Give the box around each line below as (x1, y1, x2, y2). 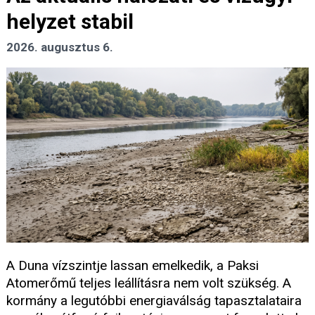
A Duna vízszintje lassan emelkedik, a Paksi (6, 257, 259, 274)
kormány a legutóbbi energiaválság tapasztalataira (6, 292, 302, 309)
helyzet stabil (6, 9, 134, 34)
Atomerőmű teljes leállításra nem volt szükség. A (6, 274, 291, 291)
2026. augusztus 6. (6, 40, 113, 55)
